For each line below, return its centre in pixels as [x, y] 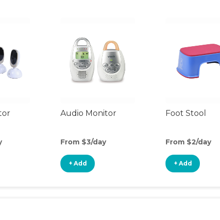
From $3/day [83, 142]
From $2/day [188, 142]
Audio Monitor [88, 113]
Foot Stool [186, 113]
